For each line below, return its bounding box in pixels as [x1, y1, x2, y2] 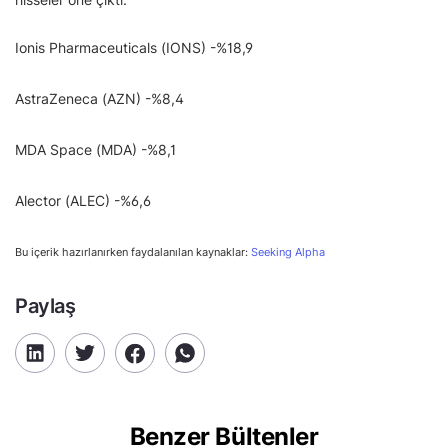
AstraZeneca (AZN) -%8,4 [15, 90, 184, 107]
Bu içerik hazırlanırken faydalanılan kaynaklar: [15, 245, 251, 259]
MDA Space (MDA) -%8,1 [15, 141, 176, 158]
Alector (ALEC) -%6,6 [15, 192, 151, 209]
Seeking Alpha [251, 245, 325, 259]
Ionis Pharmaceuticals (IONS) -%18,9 [15, 39, 253, 56]
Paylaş [15, 294, 76, 318]
